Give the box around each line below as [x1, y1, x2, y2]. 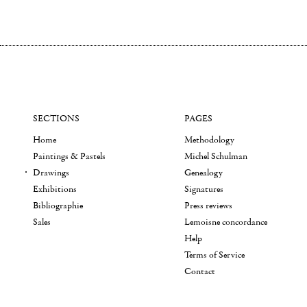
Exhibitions [33, 183, 77, 195]
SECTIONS [33, 112, 79, 125]
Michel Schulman [184, 150, 248, 162]
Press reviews [184, 199, 233, 212]
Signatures [184, 183, 224, 195]
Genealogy [184, 167, 223, 179]
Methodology [184, 134, 235, 146]
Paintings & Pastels [33, 150, 106, 162]
